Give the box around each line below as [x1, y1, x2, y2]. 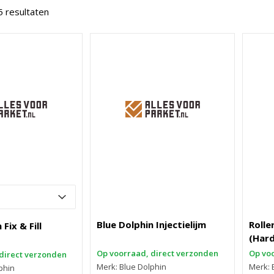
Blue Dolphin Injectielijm [97, 218, 207, 231]
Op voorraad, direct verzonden [97, 248, 219, 259]
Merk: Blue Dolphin [97, 261, 167, 272]
